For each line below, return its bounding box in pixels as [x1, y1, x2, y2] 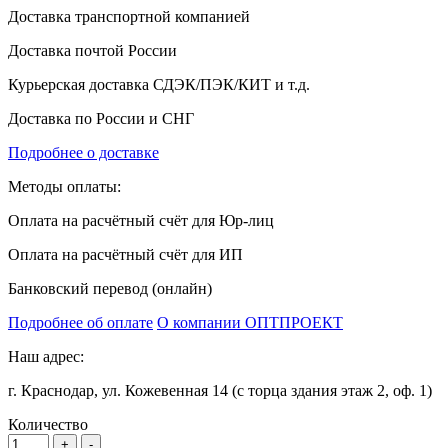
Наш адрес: [8, 347, 84, 365]
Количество [8, 415, 88, 433]
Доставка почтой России [8, 41, 177, 59]
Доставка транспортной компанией [8, 7, 250, 25]
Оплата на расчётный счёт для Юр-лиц [8, 211, 274, 229]
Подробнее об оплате [8, 313, 153, 331]
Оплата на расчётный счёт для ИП [8, 245, 243, 263]
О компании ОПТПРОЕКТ [157, 313, 343, 331]
